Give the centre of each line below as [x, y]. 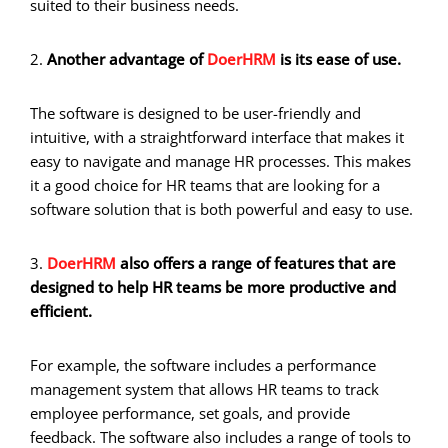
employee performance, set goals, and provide [190, 412]
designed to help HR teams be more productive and [213, 286]
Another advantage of [125, 58]
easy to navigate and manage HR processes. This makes [220, 160]
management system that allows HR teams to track [204, 388]
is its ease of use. [340, 58]
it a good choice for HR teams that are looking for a [205, 184]
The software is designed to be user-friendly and [195, 112]
